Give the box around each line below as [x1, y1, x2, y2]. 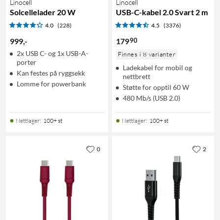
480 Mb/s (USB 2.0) [123, 93, 180, 102]
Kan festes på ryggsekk [17, 68, 85, 77]
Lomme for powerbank [17, 79, 86, 88]
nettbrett [123, 72, 150, 81]
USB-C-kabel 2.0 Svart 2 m [116, 7, 208, 17]
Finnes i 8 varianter [118, 50, 175, 58]
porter [17, 57, 36, 66]
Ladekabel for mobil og [123, 63, 192, 72]
